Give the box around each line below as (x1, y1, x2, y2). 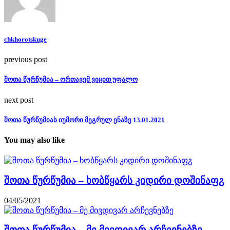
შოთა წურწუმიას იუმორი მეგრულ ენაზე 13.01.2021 (4, 116, 165, 124)
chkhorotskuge (4, 35, 47, 43)
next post (4, 95, 33, 104)
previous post (4, 55, 47, 64)
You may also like (4, 135, 65, 144)
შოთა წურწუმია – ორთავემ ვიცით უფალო (4, 75, 138, 84)
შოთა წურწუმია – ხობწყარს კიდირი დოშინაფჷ (4, 175, 224, 186)
